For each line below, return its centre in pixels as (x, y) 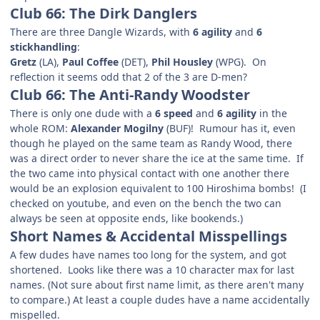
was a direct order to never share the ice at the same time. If (157, 158)
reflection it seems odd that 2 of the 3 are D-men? (129, 76)
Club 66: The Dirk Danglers (104, 13)
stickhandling (44, 46)
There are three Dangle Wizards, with (101, 31)
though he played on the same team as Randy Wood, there (151, 143)
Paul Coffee (90, 61)
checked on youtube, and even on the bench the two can (146, 203)
